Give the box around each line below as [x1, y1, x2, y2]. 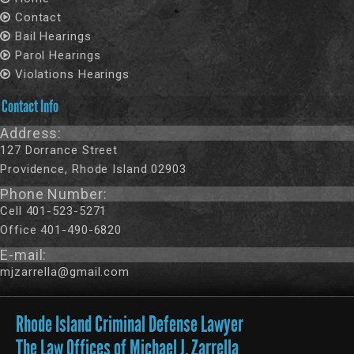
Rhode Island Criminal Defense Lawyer [16, 311, 243, 338]
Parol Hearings [14, 48, 101, 62]
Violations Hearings [14, 67, 130, 81]
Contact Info [2, 96, 58, 117]
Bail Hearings [14, 29, 92, 43]
